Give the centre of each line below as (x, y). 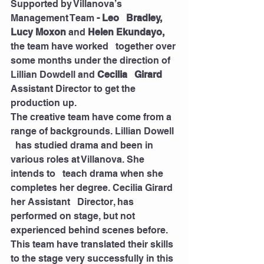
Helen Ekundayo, (125, 32)
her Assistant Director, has (73, 202)
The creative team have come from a (92, 117)
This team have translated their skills (93, 245)
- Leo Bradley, (131, 18)
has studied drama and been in (83, 146)
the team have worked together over (94, 47)
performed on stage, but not (74, 216)
